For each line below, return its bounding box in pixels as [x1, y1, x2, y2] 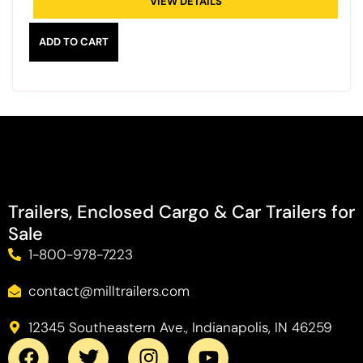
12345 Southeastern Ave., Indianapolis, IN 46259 [28, 318, 332, 336]
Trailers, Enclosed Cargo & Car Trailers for [8, 199, 355, 224]
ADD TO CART [39, 34, 109, 49]
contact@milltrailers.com [28, 281, 190, 300]
